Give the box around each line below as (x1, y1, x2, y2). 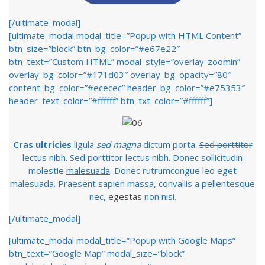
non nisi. (141, 190, 176, 202)
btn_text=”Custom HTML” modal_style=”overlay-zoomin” (9, 56, 240, 67)
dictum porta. (140, 138, 199, 150)
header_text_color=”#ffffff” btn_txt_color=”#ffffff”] (9, 95, 212, 106)
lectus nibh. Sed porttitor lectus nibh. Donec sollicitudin (22, 151, 243, 163)
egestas (108, 190, 142, 202)
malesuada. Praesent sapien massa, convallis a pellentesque (10, 177, 255, 189)
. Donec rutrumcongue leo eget (110, 164, 237, 176)
